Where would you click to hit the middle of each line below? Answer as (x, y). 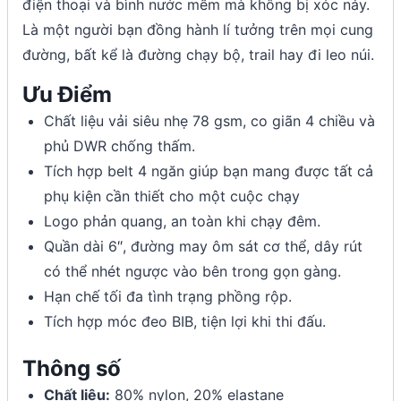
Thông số (72, 368)
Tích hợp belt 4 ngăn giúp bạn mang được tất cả (209, 171)
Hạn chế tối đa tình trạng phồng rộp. (170, 296)
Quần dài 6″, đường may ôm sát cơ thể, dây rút (203, 246)
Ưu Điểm (67, 94)
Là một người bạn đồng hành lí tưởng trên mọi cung (198, 29)
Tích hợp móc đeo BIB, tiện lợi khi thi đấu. (185, 321)
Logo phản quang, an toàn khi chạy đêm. (182, 221)
